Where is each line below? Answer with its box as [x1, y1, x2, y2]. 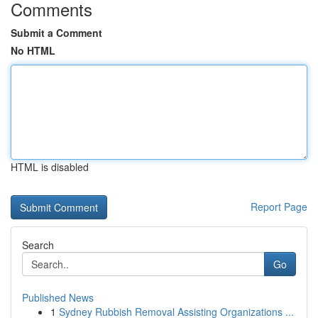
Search [22, 238, 54, 252]
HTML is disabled [11, 160, 89, 174]
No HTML [11, 43, 55, 57]
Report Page [251, 199, 307, 214]
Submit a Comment [11, 26, 102, 40]
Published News [22, 290, 94, 305]
